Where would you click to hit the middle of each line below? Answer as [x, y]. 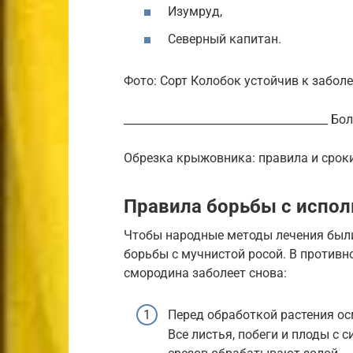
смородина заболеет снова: [205, 273]
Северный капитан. [225, 39]
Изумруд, [195, 12]
